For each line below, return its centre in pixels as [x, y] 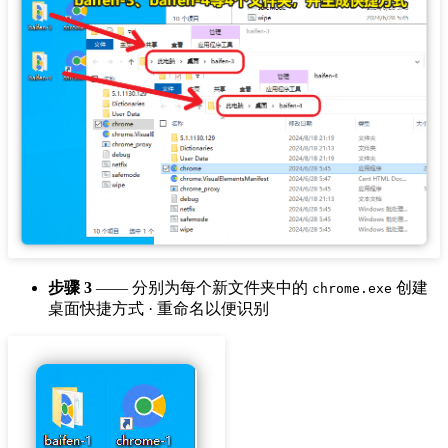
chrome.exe [352, 289]
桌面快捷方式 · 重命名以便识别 [158, 309]
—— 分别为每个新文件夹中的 [202, 288]
